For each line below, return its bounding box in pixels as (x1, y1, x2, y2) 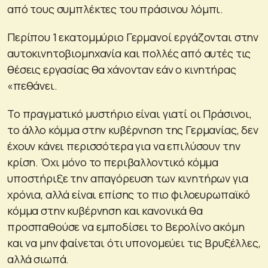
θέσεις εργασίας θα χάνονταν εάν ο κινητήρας (7, 62, 236, 77)
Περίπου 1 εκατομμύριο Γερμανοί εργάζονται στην (7, 29, 259, 44)
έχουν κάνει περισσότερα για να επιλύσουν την (7, 138, 240, 153)
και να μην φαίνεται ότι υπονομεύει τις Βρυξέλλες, (7, 235, 261, 250)
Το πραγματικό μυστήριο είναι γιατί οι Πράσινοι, (7, 106, 252, 121)
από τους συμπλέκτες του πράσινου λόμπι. (7, 1, 224, 16)
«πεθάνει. (7, 78, 57, 93)
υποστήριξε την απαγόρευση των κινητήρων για (7, 170, 248, 185)
